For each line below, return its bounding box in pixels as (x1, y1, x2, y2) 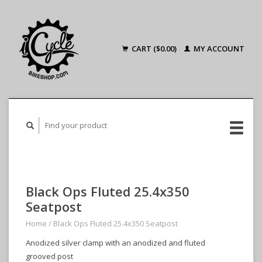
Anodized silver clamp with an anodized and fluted (26, 237, 205, 248)
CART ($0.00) (130, 43, 178, 54)
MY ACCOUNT (192, 43, 244, 54)
